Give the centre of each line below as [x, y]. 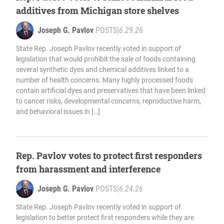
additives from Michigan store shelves [97, 11]
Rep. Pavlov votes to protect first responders [109, 156]
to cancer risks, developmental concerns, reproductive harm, [108, 101]
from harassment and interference [88, 169]
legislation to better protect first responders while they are [105, 218]
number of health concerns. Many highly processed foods [104, 80]
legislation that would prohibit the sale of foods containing [106, 59]
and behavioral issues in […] [58, 112]
